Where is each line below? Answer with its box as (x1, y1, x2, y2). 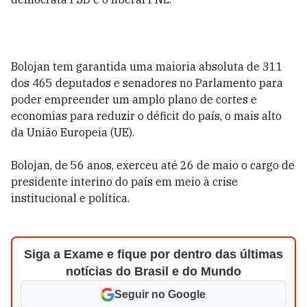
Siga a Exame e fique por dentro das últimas (23, 247, 283, 261)
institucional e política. (11, 191, 130, 205)
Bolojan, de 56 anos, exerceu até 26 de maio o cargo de (11, 158, 295, 172)
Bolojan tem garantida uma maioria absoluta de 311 (11, 60, 283, 73)
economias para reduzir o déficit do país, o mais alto (11, 109, 282, 123)
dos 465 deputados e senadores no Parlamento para (11, 76, 283, 90)
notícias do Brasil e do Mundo (65, 265, 241, 278)
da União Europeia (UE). (11, 125, 134, 139)
